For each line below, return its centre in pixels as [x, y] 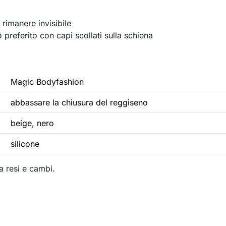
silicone [25, 144]
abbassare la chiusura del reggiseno [79, 103]
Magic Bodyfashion [47, 82]
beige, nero [32, 123]
